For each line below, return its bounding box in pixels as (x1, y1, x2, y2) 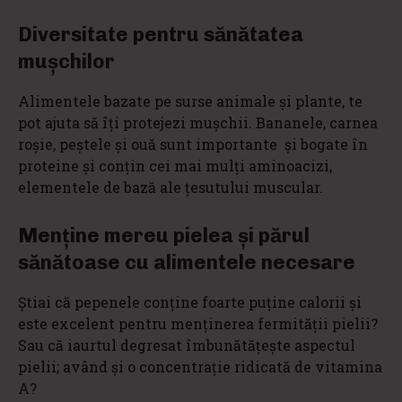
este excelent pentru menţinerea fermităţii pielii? (18, 314, 378, 334)
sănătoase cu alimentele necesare (18, 250, 355, 275)
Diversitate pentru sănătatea (18, 22, 303, 48)
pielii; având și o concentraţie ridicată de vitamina (18, 357, 382, 377)
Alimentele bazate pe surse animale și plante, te (18, 92, 363, 111)
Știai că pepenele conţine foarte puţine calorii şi (18, 293, 362, 312)
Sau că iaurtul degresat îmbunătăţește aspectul (18, 336, 355, 355)
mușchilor (18, 49, 115, 74)
